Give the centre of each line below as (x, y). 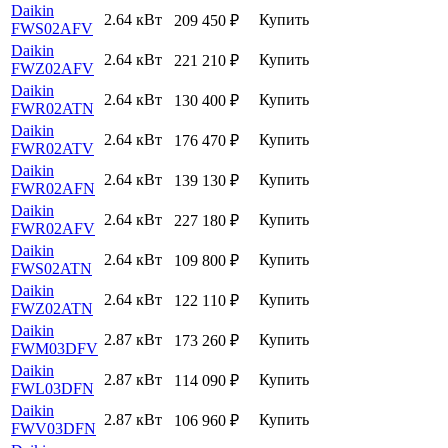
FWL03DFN (52, 388)
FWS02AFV (52, 28)
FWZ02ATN (52, 308)
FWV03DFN (53, 428)
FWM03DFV (54, 348)
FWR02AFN (53, 188)
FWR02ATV (52, 148)
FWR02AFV (53, 228)
